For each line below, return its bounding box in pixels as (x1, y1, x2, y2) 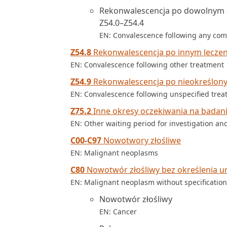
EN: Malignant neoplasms (70, 148, 158, 158)
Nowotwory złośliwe (101, 135, 181, 146)
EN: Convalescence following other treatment (70, 60, 224, 69)
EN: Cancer (99, 207, 137, 216)
